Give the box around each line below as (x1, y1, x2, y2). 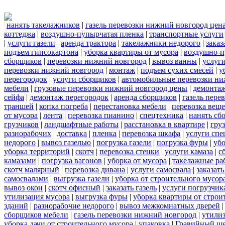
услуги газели (8, 39, 55, 48)
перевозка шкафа (122, 129, 180, 138)
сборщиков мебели (4, 210, 68, 219)
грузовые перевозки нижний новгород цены (34, 84, 187, 93)
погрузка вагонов (42, 156, 102, 165)
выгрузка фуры (75, 192, 128, 201)
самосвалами (4, 174, 48, 183)
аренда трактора (61, 39, 116, 48)
